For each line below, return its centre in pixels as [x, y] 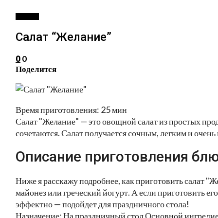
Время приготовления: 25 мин [71, 109]
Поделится [36, 69]
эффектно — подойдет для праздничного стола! [102, 204]
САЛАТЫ [27, 17]
